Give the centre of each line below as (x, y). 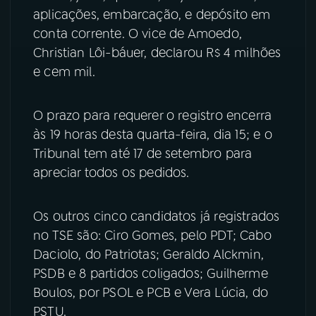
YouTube (62, 26)
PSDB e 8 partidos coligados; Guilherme (151, 273)
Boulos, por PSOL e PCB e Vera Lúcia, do (151, 292)
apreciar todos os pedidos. (111, 172)
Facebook (192, 26)
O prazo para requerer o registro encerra (153, 115)
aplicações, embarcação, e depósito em (152, 14)
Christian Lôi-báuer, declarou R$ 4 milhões (157, 53)
